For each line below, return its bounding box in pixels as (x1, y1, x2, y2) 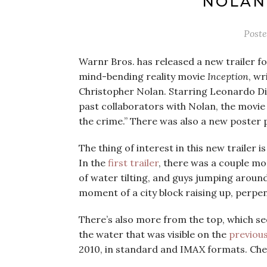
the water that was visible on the (79, 228, 229, 240)
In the (79, 157, 108, 169)
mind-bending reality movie (79, 70, 207, 82)
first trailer (108, 157, 159, 169)
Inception (207, 70, 249, 82)
